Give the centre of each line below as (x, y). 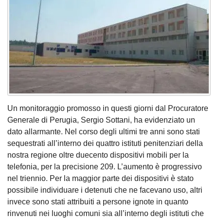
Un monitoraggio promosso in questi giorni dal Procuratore (108, 108)
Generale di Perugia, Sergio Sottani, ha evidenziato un (101, 120)
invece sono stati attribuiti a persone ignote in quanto (98, 201)
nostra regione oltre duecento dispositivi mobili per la (98, 155)
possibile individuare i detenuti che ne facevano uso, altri (105, 190)
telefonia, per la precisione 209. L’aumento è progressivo (105, 166)
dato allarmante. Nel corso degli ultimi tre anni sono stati (104, 131)
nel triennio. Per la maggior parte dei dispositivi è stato (100, 178)
